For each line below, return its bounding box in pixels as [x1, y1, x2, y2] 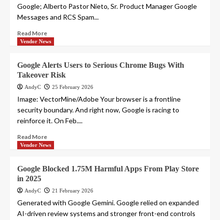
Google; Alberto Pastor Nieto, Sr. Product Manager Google [17, 2, 197, 11]
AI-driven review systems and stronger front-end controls [17, 209, 195, 218]
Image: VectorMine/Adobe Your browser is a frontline [17, 95, 181, 104]
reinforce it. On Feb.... [17, 116, 82, 125]
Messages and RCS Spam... [17, 13, 99, 22]
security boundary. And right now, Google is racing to [17, 106, 179, 114]
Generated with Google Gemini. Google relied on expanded [17, 198, 199, 207]
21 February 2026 [52, 188, 93, 194]
